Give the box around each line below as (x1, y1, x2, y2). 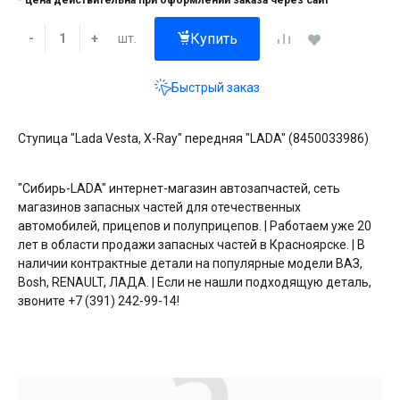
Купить (190, 30, 237, 48)
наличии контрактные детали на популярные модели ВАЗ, (18, 255, 362, 271)
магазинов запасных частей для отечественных (18, 199, 301, 214)
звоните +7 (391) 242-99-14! (18, 293, 179, 308)
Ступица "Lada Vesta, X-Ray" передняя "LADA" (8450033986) (18, 130, 369, 146)
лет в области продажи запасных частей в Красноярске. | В (18, 237, 365, 252)
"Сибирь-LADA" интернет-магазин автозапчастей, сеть (18, 180, 340, 196)
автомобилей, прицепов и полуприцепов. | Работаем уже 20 (18, 218, 371, 233)
